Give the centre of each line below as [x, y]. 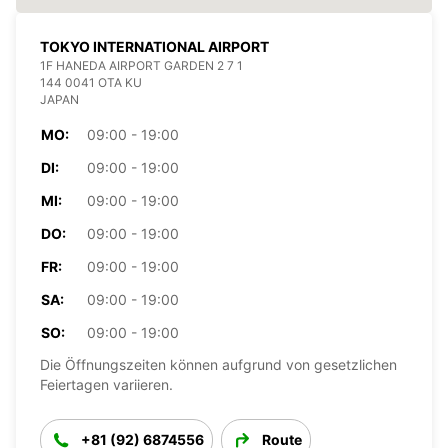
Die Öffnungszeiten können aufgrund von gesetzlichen [218, 364]
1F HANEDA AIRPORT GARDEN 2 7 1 [141, 65]
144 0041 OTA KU [91, 82]
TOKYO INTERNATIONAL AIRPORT [154, 46]
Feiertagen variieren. [106, 384]
